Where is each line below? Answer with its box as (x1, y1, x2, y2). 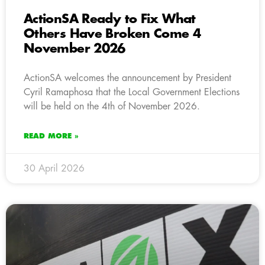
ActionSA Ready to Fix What (24, 12, 196, 25)
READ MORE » (24, 132, 79, 140)
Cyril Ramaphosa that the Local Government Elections (24, 87, 240, 97)
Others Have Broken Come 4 (24, 27, 201, 40)
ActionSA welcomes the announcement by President (24, 73, 231, 83)
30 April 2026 (24, 163, 85, 173)
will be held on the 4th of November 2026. (24, 101, 200, 111)
